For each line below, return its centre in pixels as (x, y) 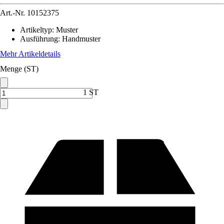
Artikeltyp (36, 30)
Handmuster (81, 39)
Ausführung (39, 39)
